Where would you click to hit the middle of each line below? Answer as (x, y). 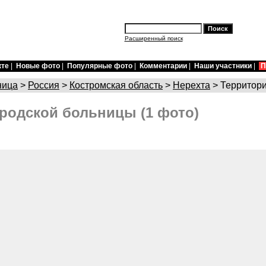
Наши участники (223, 66)
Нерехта (191, 85)
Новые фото (38, 66)
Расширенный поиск (153, 38)
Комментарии (163, 66)
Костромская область (116, 85)
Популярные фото (100, 66)
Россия (44, 85)
